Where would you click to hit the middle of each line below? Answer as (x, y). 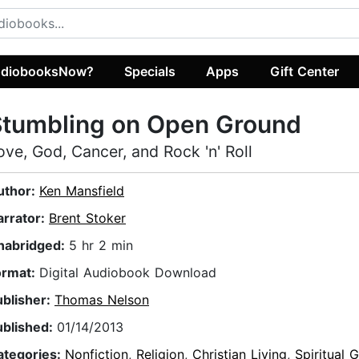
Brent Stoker (87, 218)
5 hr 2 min (101, 246)
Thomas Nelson (102, 300)
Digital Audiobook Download (128, 273)
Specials (150, 71)
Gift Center (304, 71)
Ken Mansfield (82, 191)
